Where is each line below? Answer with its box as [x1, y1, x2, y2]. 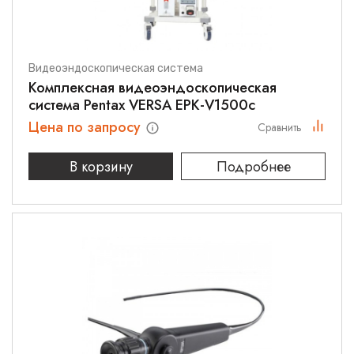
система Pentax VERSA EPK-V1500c [28, 95, 255, 115]
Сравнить [258, 119, 302, 135]
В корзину [69, 156, 133, 177]
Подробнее [216, 156, 291, 177]
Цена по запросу [28, 117, 145, 137]
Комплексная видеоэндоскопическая [28, 77, 277, 98]
